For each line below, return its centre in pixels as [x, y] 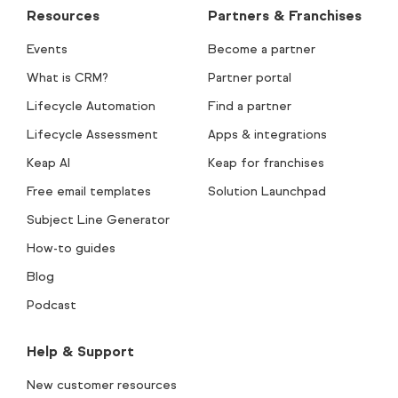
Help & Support [80, 352]
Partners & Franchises [285, 16]
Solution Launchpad [267, 192]
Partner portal [250, 78]
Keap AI [48, 163]
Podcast [52, 306]
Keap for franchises [266, 163]
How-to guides [71, 249]
